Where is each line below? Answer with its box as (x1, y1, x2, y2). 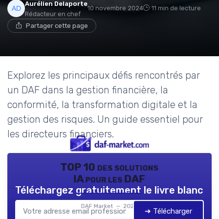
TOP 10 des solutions (60, 161, 159, 173)
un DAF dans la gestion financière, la (7, 84, 168, 96)
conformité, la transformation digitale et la (7, 99, 197, 111)
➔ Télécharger (145, 207, 192, 216)
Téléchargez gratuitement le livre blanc (15, 184, 203, 197)
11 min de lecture (152, 4, 201, 12)
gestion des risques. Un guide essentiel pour (7, 113, 203, 126)
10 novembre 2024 (88, 4, 143, 12)
